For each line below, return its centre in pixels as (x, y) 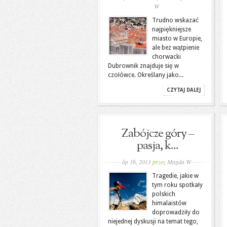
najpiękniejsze (172, 29)
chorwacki (166, 57)
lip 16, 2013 (137, 162)
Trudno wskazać (175, 20)
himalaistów (169, 203)
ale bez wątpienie (176, 48)
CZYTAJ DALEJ (184, 90)
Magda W (179, 162)
